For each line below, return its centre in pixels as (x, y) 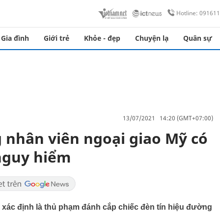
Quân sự (198, 38)
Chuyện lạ (152, 38)
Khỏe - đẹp (102, 38)
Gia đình (15, 38)
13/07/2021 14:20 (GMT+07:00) (168, 118)
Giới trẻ (56, 38)
